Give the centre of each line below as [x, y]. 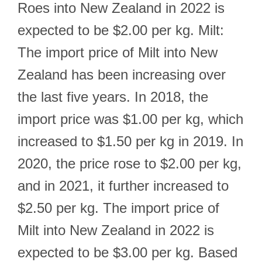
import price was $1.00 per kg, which [130, 119]
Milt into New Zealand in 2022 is [116, 230]
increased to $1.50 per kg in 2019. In [130, 141]
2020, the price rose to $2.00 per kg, [130, 163]
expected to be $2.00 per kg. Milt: [121, 30]
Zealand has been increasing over [122, 75]
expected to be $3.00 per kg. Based [127, 252]
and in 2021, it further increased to [123, 186]
